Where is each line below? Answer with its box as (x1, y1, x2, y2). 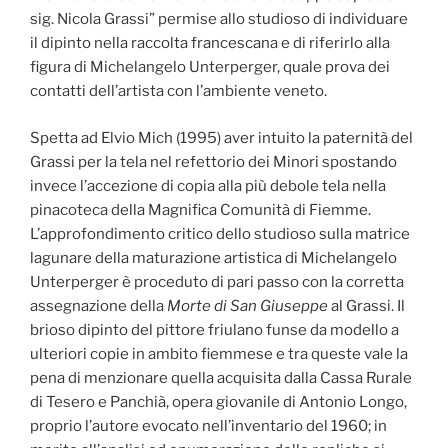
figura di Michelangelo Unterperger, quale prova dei (30, 58, 390, 77)
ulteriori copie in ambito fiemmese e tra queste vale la (30, 344, 408, 363)
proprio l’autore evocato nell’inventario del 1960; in (30, 416, 387, 435)
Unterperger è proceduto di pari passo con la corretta (30, 272, 404, 291)
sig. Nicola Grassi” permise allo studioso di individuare (30, 10, 408, 29)
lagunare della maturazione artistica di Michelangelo (30, 248, 397, 267)
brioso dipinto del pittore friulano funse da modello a (30, 320, 399, 339)
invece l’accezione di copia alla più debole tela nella (30, 176, 386, 195)
